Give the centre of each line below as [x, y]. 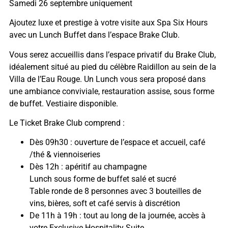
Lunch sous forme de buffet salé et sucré [103, 179]
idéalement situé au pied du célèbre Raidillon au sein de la [112, 67]
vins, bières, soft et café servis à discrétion [105, 204]
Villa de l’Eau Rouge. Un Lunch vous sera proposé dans [107, 79]
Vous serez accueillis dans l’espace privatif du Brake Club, [112, 54]
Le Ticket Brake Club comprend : [67, 123]
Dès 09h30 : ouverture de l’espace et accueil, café [117, 142]
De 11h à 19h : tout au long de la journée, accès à [117, 216]
